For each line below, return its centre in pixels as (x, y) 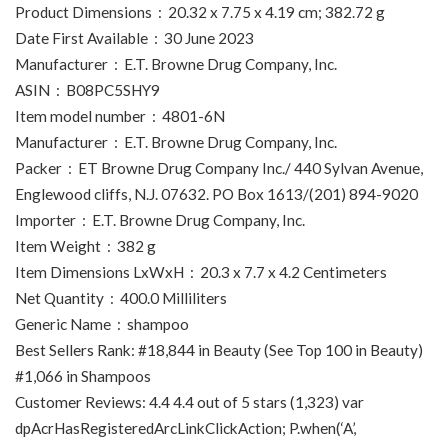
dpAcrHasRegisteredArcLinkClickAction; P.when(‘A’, (185, 428)
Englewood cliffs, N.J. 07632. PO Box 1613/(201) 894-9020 (216, 194)
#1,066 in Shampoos (83, 376)
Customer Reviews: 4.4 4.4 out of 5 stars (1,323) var (189, 402)
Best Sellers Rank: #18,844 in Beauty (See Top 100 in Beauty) (219, 350)
